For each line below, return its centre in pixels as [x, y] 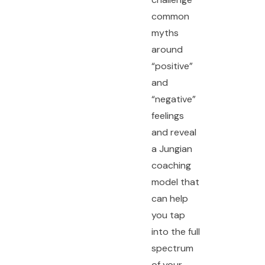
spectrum [172, 248]
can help [169, 198]
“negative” [173, 99]
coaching [171, 165]
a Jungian [172, 149]
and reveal [174, 132]
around [167, 49]
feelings [167, 116]
